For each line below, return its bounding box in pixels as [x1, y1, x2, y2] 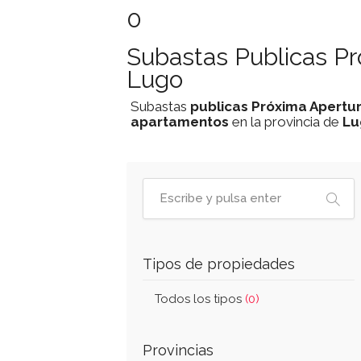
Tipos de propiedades [143, 255, 295, 272]
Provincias [143, 342, 214, 359]
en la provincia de [229, 114, 342, 130]
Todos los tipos [155, 292, 245, 306]
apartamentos [131, 114, 229, 130]
